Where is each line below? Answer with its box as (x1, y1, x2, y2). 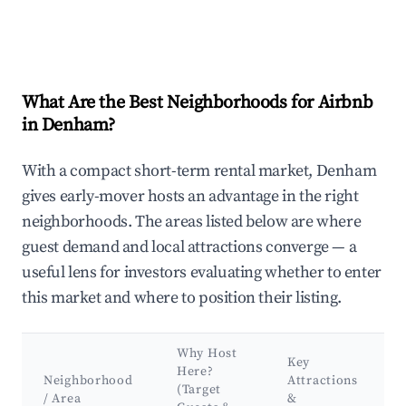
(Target (177, 382, 221, 399)
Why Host (177, 345, 237, 362)
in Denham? (22, 114, 115, 138)
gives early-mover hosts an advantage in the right (22, 186, 359, 208)
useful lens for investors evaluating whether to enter (22, 262, 382, 284)
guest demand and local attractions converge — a (22, 237, 357, 258)
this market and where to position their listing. (22, 287, 342, 309)
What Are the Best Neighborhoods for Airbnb (22, 92, 373, 115)
